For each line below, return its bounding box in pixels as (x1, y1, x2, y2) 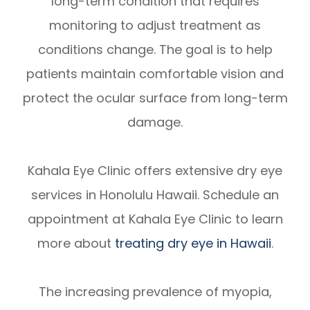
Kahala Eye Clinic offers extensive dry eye (28, 162, 282, 180)
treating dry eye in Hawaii (114, 235, 271, 253)
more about (37, 235, 115, 253)
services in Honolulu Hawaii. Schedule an (31, 186, 279, 204)
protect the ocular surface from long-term (22, 89, 288, 107)
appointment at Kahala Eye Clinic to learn (27, 210, 283, 228)
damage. (127, 113, 183, 131)
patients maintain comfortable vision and (26, 65, 284, 83)
